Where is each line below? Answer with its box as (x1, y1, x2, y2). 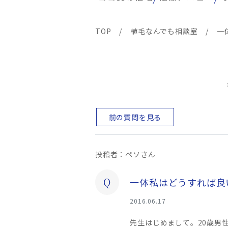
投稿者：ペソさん (95, 149, 156, 160)
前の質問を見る (108, 112, 162, 123)
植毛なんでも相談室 (130, 26, 198, 36)
